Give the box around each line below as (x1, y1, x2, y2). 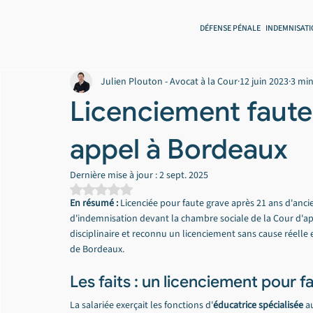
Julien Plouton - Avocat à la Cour (101, 74, 238, 89)
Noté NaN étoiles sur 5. (101, 183, 195, 197)
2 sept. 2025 (159, 168, 208, 182)
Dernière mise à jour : (70, 168, 159, 182)
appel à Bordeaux (70, 132, 287, 166)
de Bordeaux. (70, 242, 124, 256)
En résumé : (70, 196, 118, 210)
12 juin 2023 (240, 74, 289, 89)
